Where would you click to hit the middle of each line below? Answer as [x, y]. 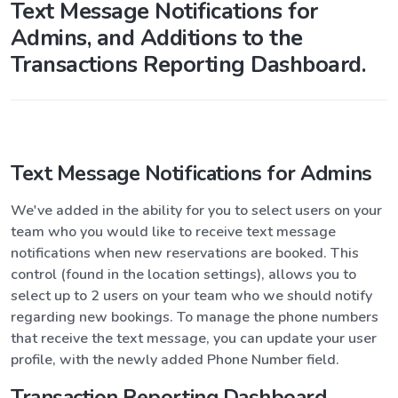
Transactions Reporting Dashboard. [188, 64]
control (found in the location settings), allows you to [183, 274]
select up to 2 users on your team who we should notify [191, 295]
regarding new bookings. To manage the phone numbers [195, 317]
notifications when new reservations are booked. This [185, 253]
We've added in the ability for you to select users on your [196, 210]
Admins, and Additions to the [157, 37]
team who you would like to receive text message [173, 231]
